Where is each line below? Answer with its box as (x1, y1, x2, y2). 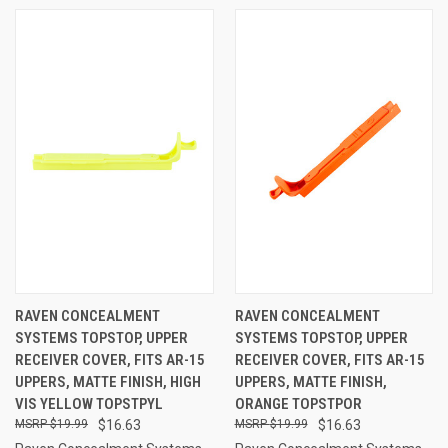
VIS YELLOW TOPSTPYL (15, 394, 163, 413)
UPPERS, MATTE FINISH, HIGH (15, 372, 201, 391)
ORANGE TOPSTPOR (234, 394, 362, 413)
